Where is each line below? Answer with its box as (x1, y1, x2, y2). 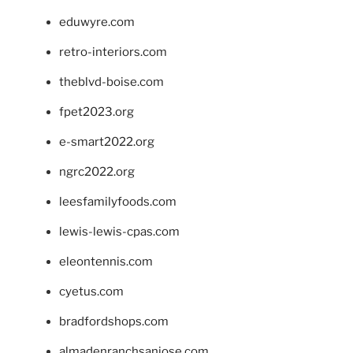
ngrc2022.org (59, 164, 135, 179)
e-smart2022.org (59, 134, 154, 149)
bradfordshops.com (59, 314, 169, 329)
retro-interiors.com (59, 44, 167, 59)
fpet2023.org (59, 104, 134, 119)
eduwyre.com (59, 14, 135, 29)
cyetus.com (59, 284, 124, 299)
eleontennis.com (59, 254, 153, 269)
